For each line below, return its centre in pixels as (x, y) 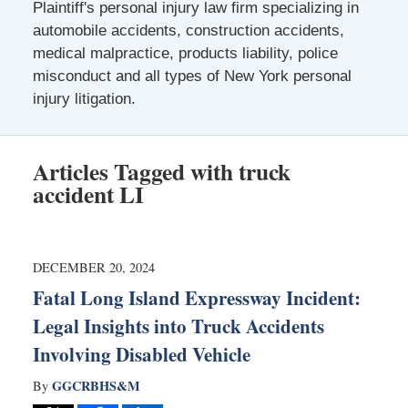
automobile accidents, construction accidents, (188, 30)
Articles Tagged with (133, 171)
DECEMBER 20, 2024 (93, 267)
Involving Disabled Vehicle (141, 354)
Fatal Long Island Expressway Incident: (196, 297)
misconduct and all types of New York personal (192, 76)
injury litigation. (84, 98)
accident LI (88, 194)
